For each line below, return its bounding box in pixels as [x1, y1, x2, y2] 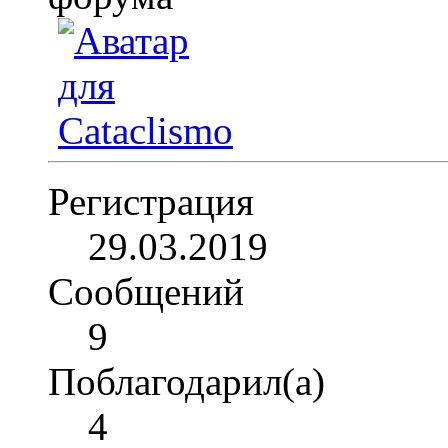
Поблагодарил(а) [48, 360, 325, 404]
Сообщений [48, 270, 244, 314]
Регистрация [48, 180, 254, 224]
